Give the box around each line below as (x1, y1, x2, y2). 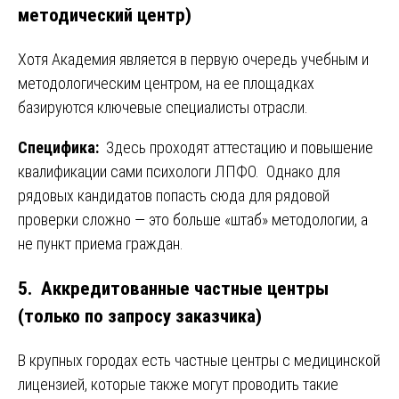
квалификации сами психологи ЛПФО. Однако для (18, 162, 340, 182)
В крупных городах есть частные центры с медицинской (18, 351, 380, 370)
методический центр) (18, 4, 191, 27)
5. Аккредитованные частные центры (18, 277, 329, 300)
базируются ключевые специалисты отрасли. (18, 98, 308, 118)
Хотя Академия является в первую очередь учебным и (18, 50, 369, 69)
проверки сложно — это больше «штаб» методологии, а (18, 210, 368, 230)
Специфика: (18, 138, 102, 158)
